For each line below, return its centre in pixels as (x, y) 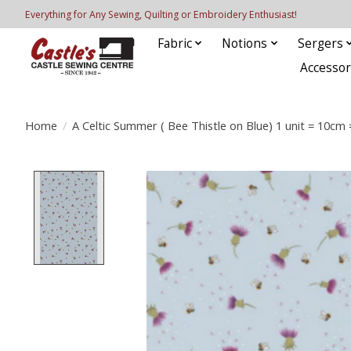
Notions (245, 43)
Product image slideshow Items (215, 180)
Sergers (320, 43)
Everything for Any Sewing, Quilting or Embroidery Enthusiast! (161, 14)
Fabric (174, 43)
